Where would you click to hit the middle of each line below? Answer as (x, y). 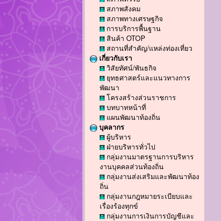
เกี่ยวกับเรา (115, 58)
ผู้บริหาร (118, 137)
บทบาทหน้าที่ (125, 107)
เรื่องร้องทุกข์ (119, 206)
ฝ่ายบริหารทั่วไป (130, 147)
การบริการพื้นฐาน (133, 28)
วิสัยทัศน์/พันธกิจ (130, 68)
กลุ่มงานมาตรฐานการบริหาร (149, 156)
